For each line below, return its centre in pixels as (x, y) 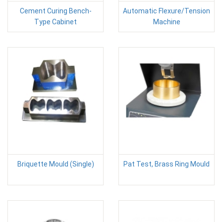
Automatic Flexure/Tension (166, 11)
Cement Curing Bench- (55, 11)
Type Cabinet (55, 22)
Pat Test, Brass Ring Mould (166, 164)
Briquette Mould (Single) (55, 164)
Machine (166, 22)
